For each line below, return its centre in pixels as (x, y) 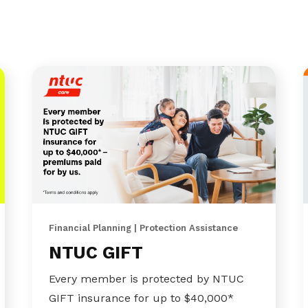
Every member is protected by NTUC (147, 279)
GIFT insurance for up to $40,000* (142, 298)
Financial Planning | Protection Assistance (144, 228)
